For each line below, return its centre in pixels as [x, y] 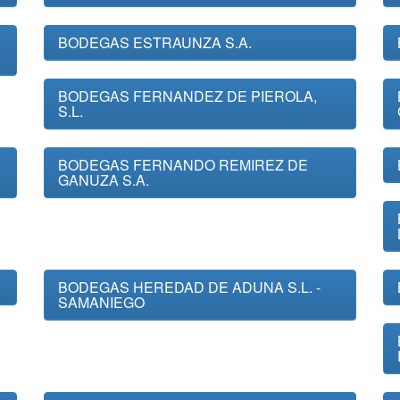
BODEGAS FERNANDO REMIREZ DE [183, 165]
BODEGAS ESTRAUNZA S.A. [155, 42]
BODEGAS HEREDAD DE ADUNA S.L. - [189, 287]
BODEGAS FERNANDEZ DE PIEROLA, [187, 96]
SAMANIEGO [101, 302]
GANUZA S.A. [104, 180]
